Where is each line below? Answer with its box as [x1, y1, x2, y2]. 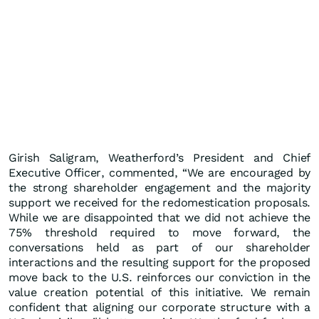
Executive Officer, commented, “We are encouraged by [9, 166, 310, 180]
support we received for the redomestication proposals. [9, 196, 310, 210]
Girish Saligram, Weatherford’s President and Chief [9, 151, 310, 165]
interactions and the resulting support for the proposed [9, 256, 310, 270]
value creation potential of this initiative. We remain [9, 286, 310, 300]
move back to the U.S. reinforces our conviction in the [9, 271, 310, 285]
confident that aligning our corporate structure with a [9, 300, 310, 315]
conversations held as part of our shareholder [9, 241, 310, 255]
